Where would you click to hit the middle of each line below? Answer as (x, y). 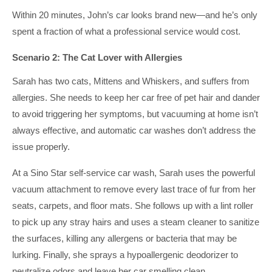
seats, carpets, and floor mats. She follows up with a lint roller (133, 206)
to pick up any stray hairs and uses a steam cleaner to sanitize (136, 222)
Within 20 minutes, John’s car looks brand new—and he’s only (135, 15)
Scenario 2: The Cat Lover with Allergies (97, 57)
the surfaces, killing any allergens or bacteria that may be (124, 238)
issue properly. (41, 147)
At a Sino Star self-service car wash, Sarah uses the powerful (134, 173)
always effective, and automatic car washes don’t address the (134, 130)
